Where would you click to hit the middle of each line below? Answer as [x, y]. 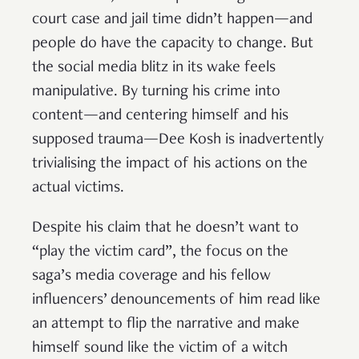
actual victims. [78, 189]
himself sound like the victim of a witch [160, 349]
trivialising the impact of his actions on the [170, 165]
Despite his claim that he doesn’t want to [165, 229]
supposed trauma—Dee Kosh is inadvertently [178, 141]
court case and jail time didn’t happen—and [172, 20]
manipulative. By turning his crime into [156, 93]
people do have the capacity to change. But [173, 44]
